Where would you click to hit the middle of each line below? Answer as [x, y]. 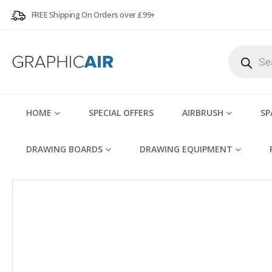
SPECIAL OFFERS [121, 113]
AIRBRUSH [203, 113]
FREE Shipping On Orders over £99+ [93, 14]
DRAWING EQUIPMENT [186, 149]
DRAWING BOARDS [64, 149]
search [241, 57]
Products [245, 49]
